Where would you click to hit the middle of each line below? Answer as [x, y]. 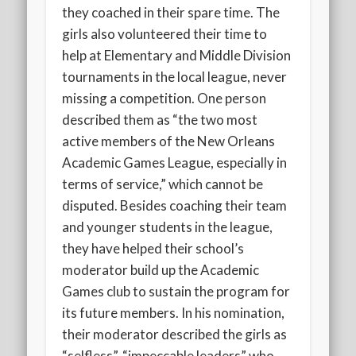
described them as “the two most [160, 119]
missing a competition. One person [164, 98]
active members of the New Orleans [169, 141]
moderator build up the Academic [161, 269]
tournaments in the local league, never [175, 76]
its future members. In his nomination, [174, 312]
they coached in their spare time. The [171, 12]
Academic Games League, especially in [175, 162]
